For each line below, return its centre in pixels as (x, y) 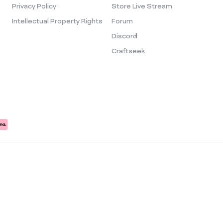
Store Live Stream (142, 6)
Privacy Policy (34, 6)
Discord (124, 36)
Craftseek (128, 51)
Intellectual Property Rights (57, 21)
